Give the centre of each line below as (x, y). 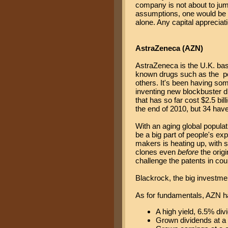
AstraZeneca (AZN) (169, 48)
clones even (156, 152)
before (188, 152)
